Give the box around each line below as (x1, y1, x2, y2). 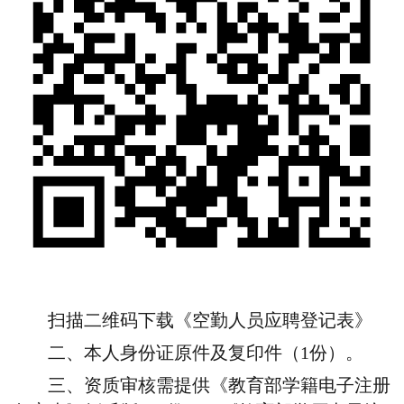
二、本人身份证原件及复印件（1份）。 (48, 344, 364, 363)
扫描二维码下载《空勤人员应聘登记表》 (48, 311, 373, 331)
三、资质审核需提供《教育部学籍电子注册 (48, 376, 391, 396)
